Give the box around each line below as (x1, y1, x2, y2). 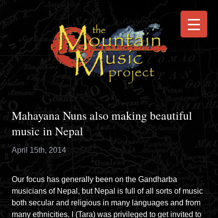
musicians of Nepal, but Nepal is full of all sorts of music (12, 186, 203, 195)
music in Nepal (12, 123, 83, 139)
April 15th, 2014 (12, 145, 66, 154)
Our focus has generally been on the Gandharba (12, 175, 177, 183)
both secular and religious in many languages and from (12, 198, 200, 207)
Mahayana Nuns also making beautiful (12, 107, 192, 123)
